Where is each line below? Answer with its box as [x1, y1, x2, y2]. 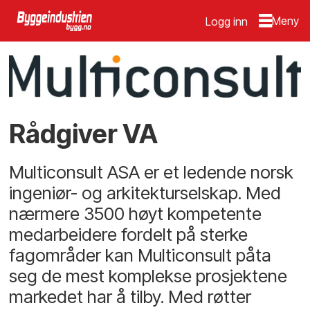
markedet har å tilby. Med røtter [9, 285, 252, 307]
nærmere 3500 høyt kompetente [9, 202, 262, 224]
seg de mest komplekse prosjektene [9, 264, 288, 286]
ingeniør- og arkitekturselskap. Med [9, 181, 282, 203]
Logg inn [206, 15, 248, 28]
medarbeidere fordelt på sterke [9, 223, 248, 245]
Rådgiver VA [9, 118, 158, 150]
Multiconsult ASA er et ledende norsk [9, 161, 294, 183]
